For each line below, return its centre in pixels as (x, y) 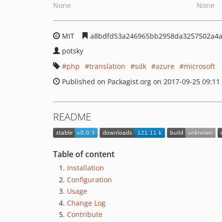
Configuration (89, 179)
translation (107, 66)
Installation (85, 168)
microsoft (199, 66)
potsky (73, 51)
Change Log (86, 203)
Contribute (85, 215)
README (72, 117)
